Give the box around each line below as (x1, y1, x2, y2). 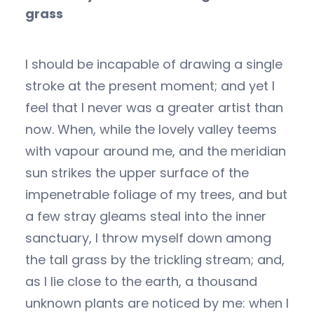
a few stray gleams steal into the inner (25, 207, 266, 225)
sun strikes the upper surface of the (25, 163, 249, 182)
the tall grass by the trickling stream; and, (25, 250, 285, 268)
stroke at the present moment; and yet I (25, 76, 275, 95)
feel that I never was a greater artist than (25, 98, 283, 116)
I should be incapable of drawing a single (25, 55, 282, 73)
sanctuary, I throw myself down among (25, 228, 271, 247)
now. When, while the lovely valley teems (25, 120, 277, 138)
